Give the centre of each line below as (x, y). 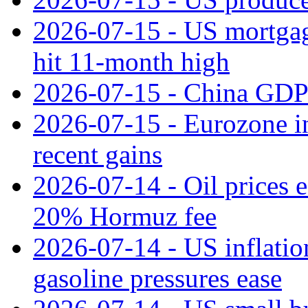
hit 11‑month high (131, 61)
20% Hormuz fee (125, 216)
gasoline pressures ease (157, 278)
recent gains (98, 154)
